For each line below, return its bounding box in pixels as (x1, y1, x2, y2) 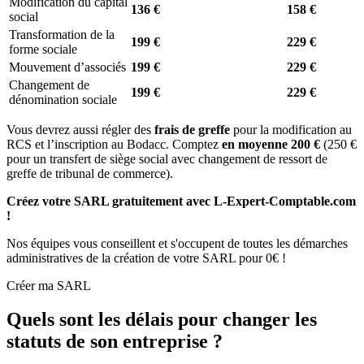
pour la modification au (230, 122, 352, 136)
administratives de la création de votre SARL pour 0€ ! (6, 250, 286, 265)
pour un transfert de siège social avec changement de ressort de (6, 151, 327, 166)
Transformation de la (9, 27, 115, 41)
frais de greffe (154, 122, 230, 136)
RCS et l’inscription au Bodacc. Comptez (6, 136, 222, 151)
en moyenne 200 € (222, 136, 320, 151)
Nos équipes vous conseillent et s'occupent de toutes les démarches (6, 236, 348, 250)
